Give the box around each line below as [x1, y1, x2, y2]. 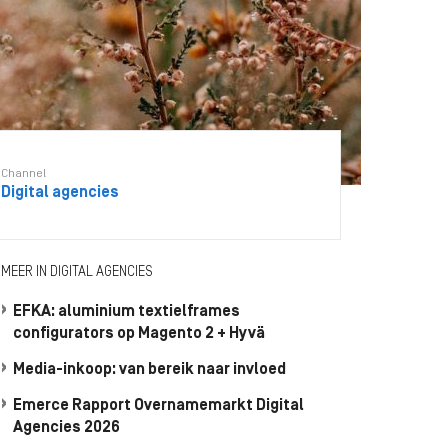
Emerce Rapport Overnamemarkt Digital [13, 398, 304, 414]
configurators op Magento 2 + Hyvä [13, 326, 265, 342]
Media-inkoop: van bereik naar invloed [13, 362, 286, 378]
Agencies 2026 [13, 420, 120, 436]
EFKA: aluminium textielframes [13, 304, 240, 320]
